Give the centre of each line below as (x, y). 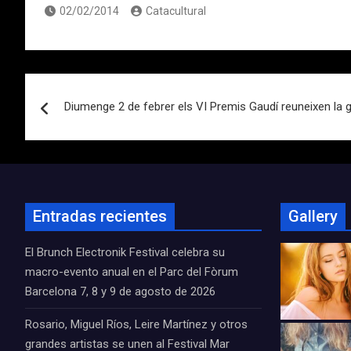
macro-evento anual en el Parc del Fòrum (132, 272)
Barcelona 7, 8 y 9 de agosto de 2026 (120, 291)
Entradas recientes (100, 216)
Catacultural (176, 11)
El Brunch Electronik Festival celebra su (125, 252)
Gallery (313, 216)
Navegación (90, 89)
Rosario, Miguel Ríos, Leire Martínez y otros (136, 324)
